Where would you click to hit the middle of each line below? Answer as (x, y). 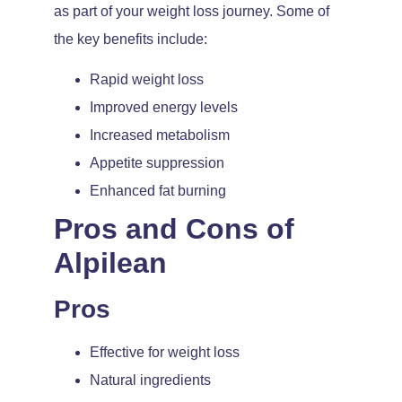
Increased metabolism (160, 135)
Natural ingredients (150, 380)
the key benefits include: (131, 39)
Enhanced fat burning (158, 191)
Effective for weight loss (165, 353)
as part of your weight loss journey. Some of (192, 11)
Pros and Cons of (174, 229)
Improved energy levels (164, 108)
